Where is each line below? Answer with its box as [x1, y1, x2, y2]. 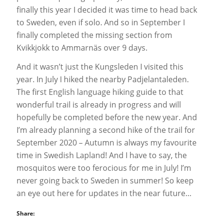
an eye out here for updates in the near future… [16, 188, 192, 199]
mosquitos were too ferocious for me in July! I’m [16, 163, 191, 174]
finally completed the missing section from [16, 29, 172, 40]
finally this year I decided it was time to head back [16, 4, 197, 15]
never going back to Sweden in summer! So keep [16, 175, 194, 186]
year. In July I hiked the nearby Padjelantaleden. [16, 74, 189, 85]
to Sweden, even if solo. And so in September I [16, 17, 185, 28]
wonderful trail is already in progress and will [16, 99, 181, 110]
